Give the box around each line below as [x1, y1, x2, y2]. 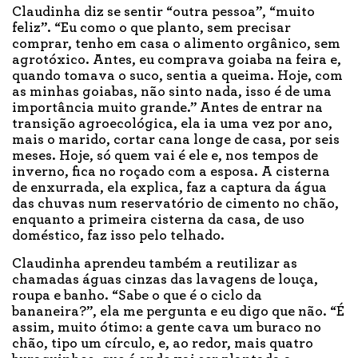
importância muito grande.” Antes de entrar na [12, 101, 323, 116]
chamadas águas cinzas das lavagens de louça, [12, 272, 318, 288]
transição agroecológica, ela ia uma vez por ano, [12, 117, 332, 132]
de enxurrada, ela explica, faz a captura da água [12, 181, 327, 196]
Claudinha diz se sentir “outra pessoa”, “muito [12, 5, 315, 20]
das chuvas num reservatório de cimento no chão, [12, 197, 339, 212]
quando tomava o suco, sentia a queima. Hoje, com [12, 69, 343, 84]
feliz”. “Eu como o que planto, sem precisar [12, 21, 291, 36]
